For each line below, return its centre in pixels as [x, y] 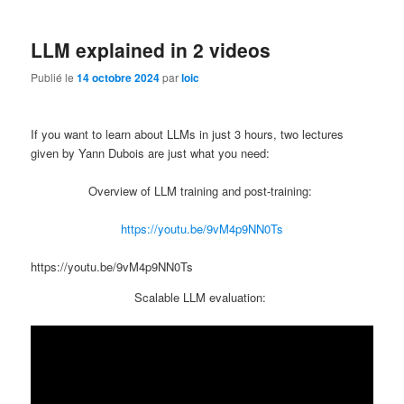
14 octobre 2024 [119, 78]
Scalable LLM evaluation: [202, 297]
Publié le [54, 78]
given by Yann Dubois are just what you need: [151, 152]
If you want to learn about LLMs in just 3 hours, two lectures [188, 133]
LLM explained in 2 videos [151, 49]
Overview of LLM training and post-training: [202, 190]
